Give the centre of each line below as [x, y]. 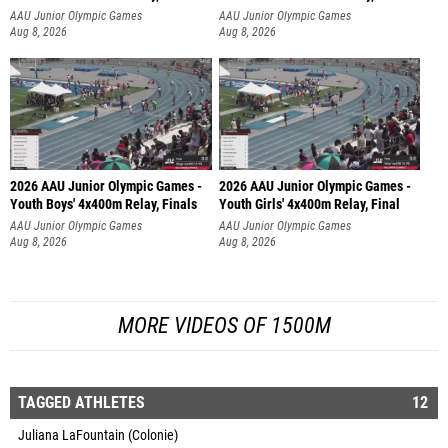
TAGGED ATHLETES [81, 402]
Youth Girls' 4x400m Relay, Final [309, 205]
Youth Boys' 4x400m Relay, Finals [103, 205]
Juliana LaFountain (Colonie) [98, 435]
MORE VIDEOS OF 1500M [224, 325]
